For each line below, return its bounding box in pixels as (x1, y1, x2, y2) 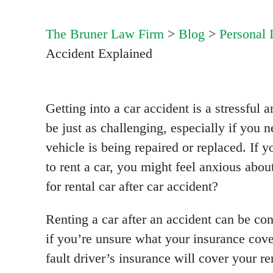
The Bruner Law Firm (46, 26, 164, 41)
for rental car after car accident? (46, 179, 218, 194)
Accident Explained (46, 46, 152, 61)
